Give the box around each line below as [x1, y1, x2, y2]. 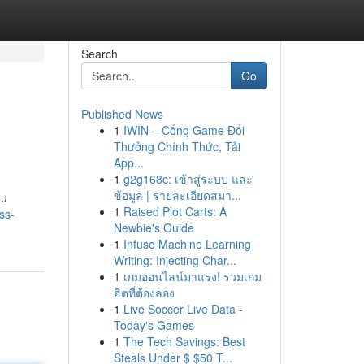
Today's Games [113, 317, 194, 333]
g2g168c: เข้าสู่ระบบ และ [123, 171, 253, 187]
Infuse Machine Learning [123, 236, 251, 252]
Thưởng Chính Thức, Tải [113, 138, 240, 154]
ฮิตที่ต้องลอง [113, 284, 175, 301]
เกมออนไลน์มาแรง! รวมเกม [123, 268, 262, 284]
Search [80, 45, 118, 62]
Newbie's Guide [113, 219, 194, 236]
